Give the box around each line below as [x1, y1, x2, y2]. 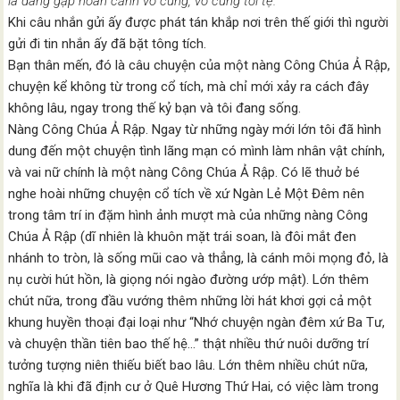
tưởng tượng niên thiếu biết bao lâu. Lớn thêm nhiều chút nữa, [8, 357, 369, 373]
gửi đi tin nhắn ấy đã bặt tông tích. [8, 36, 207, 52]
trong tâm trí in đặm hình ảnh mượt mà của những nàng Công [8, 207, 369, 223]
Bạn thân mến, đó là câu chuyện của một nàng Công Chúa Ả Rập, [8, 57, 391, 73]
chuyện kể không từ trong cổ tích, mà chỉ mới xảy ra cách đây [8, 79, 370, 95]
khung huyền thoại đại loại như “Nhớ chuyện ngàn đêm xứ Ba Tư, [8, 314, 386, 330]
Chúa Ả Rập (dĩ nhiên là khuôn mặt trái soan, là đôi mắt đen [8, 229, 357, 245]
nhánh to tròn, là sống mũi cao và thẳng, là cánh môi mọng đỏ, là [8, 250, 389, 266]
